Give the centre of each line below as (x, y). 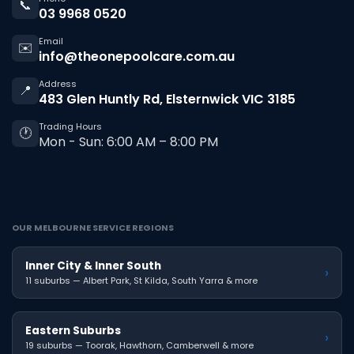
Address (58, 83)
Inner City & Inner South (93, 265)
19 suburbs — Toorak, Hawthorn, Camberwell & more (139, 345)
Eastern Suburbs (73, 330)
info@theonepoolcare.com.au (137, 56)
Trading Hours (70, 126)
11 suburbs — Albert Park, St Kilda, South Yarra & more (141, 280)
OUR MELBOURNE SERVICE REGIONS (93, 227)
